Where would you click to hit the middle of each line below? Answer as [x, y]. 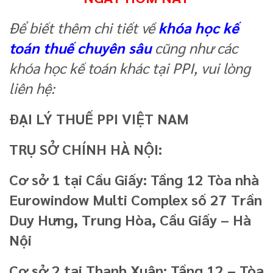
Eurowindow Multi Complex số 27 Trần [136, 199]
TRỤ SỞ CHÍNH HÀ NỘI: [86, 148]
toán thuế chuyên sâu [80, 47]
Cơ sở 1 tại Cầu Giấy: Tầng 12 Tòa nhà [134, 179]
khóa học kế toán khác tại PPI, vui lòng [130, 67]
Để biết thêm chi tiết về [84, 27]
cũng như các [194, 47]
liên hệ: [32, 87]
